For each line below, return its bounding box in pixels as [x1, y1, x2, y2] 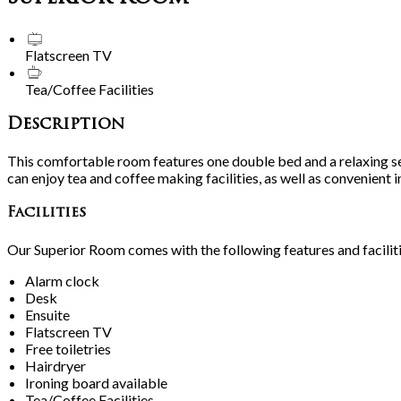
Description [7, 115, 124, 133]
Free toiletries [25, 340, 111, 358]
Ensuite [25, 306, 70, 324]
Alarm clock [25, 272, 99, 290]
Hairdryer [25, 357, 86, 375]
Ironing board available [25, 374, 167, 392]
